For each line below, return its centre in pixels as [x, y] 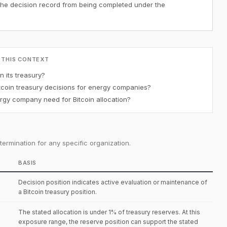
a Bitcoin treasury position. [58, 192]
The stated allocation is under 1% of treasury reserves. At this [109, 212]
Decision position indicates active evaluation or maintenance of [113, 182]
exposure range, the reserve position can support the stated [108, 222]
